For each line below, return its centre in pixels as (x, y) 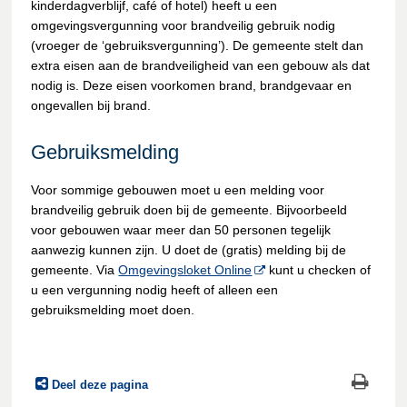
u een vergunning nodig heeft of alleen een (155, 290)
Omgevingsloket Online (185, 270)
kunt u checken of (318, 270)
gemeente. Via (75, 270)
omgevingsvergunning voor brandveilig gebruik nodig (184, 25)
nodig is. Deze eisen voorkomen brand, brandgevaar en (192, 85)
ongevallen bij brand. (91, 105)
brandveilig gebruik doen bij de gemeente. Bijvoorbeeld (189, 210)
